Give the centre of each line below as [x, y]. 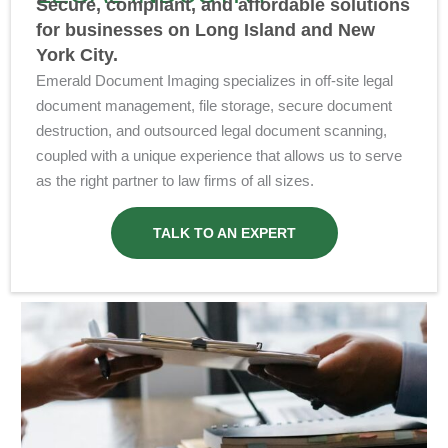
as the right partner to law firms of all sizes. [175, 180]
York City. [77, 54]
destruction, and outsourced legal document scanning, [212, 130]
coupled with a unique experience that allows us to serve [219, 155]
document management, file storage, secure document [214, 105]
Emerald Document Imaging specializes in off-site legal [215, 80]
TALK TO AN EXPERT [224, 232]
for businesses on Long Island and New [206, 29]
